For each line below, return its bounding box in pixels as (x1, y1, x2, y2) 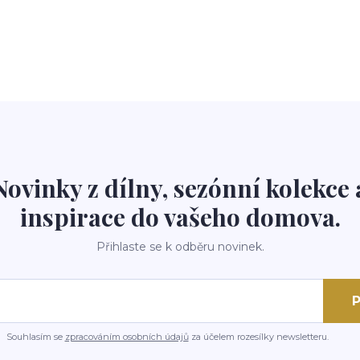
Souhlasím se (6, 331, 65, 342)
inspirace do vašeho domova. (19, 201, 341, 233)
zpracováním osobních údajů (64, 331, 189, 342)
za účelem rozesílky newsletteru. (188, 331, 329, 342)
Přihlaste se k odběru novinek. (96, 239, 264, 254)
